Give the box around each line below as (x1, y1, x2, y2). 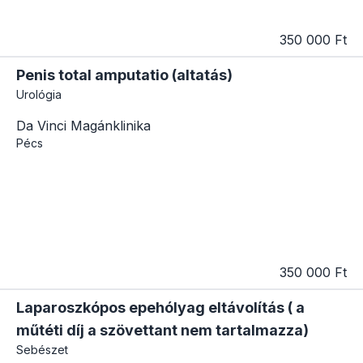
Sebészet (16, 343, 68, 357)
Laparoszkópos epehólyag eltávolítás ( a (16, 299, 305, 317)
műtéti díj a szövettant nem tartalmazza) (16, 322, 309, 340)
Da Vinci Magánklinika (16, 117, 151, 134)
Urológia (16, 87, 62, 101)
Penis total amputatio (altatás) (16, 66, 233, 83)
